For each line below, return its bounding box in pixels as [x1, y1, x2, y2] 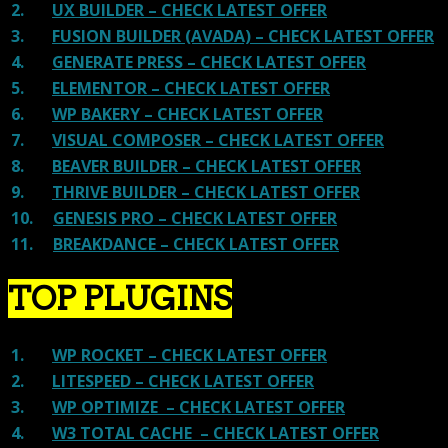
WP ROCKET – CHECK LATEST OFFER [52, 343, 327, 366]
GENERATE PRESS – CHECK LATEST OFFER [52, 50, 366, 73]
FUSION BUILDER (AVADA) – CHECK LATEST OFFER [52, 24, 434, 47]
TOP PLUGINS [8, 279, 232, 319]
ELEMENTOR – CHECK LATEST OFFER [52, 76, 330, 99]
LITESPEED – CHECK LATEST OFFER [52, 369, 314, 392]
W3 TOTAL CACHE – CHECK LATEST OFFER [52, 421, 379, 444]
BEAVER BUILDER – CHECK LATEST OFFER [52, 154, 361, 177]
